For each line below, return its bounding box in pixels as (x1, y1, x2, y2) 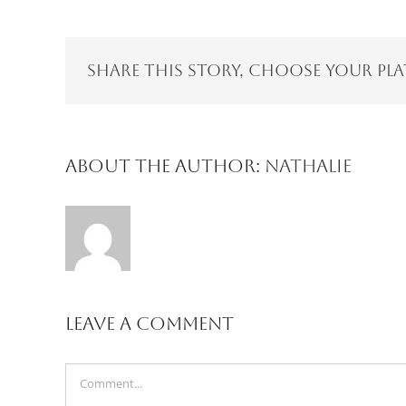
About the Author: (65, 154, 265, 177)
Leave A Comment (65, 312, 234, 334)
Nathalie (265, 154, 352, 177)
